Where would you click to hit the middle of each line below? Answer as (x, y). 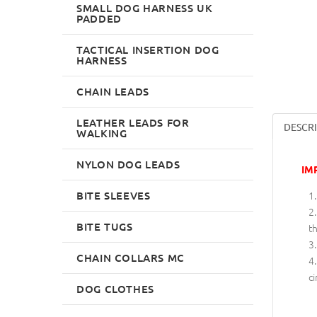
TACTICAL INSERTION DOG (148, 49)
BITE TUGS (105, 226)
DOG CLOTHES (115, 288)
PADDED (99, 18)
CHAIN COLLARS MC (131, 257)
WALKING (102, 133)
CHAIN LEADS (113, 91)
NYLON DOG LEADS (128, 164)
